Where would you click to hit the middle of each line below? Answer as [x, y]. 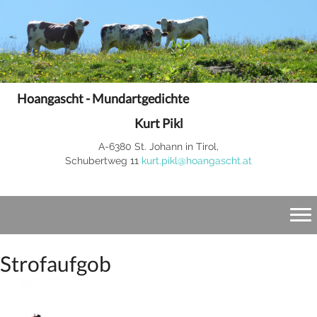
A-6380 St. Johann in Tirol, [158, 146]
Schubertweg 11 [103, 160]
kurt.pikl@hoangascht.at [197, 160]
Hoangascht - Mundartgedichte [103, 98]
